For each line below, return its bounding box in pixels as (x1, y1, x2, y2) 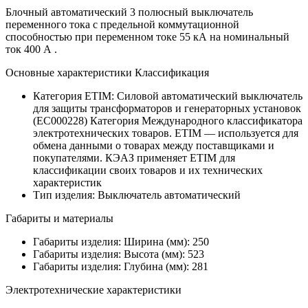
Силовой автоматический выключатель (117, 90, 302, 102)
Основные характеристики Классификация (5, 67, 209, 79)
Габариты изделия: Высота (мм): (33, 248, 188, 261)
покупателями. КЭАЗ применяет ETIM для (33, 152, 235, 164)
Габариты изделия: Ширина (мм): (33, 236, 192, 248)
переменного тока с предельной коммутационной (5, 19, 239, 31)
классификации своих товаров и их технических (33, 164, 263, 177)
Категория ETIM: (33, 90, 117, 102)
